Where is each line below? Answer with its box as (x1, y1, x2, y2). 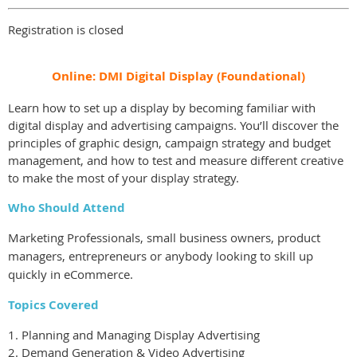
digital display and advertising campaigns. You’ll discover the (8, 117, 339, 133)
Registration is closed (8, 22, 124, 37)
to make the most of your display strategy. (8, 170, 239, 186)
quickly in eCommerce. (8, 266, 133, 282)
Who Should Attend (8, 199, 125, 216)
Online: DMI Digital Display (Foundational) (52, 68, 305, 84)
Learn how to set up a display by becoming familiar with (8, 100, 316, 116)
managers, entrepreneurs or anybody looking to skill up (8, 248, 313, 264)
